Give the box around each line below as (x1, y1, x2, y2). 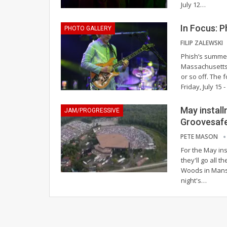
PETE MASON (180, 132, 219, 141)
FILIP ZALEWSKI (180, 38, 224, 47)
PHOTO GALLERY (64, 24, 111, 32)
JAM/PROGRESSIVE (64, 106, 120, 114)
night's (181, 175, 201, 185)
